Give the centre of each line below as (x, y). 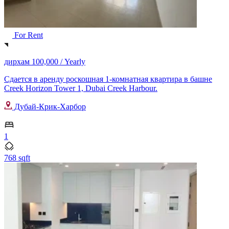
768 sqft (17, 158)
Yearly (75, 62)
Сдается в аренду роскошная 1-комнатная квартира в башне (108, 79)
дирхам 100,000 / (34, 62)
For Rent (28, 35)
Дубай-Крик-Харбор (49, 107)
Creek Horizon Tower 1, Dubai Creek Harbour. (81, 88)
